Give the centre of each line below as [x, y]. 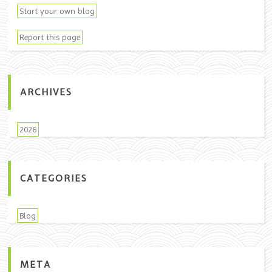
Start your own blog [57, 11]
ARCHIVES [46, 92]
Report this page [50, 37]
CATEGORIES [54, 178]
